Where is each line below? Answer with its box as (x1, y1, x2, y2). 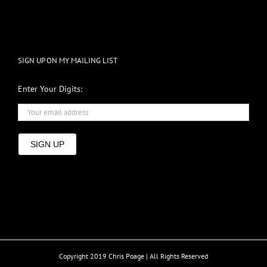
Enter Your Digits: (18, 83, 82, 94)
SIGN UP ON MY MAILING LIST (18, 55, 117, 66)
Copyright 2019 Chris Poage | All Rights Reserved (59, 251, 208, 260)
